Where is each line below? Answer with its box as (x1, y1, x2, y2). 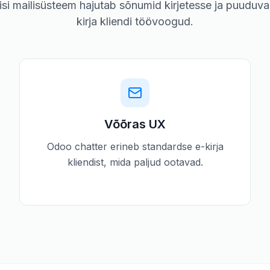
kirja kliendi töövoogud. (77, 15, 193, 28)
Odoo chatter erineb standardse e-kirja (46, 140, 224, 152)
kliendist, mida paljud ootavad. (67, 156, 203, 168)
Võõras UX (104, 117, 166, 131)
